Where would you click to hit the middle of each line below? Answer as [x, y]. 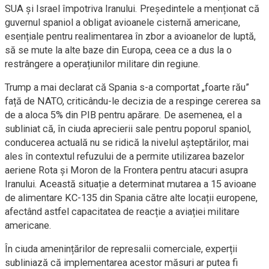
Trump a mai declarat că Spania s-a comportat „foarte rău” [127, 87]
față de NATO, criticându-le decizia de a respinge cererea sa [133, 101]
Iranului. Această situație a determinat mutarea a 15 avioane [131, 184]
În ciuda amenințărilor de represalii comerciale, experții [121, 249]
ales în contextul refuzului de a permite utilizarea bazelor [125, 156]
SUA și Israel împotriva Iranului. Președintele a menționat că [132, 9]
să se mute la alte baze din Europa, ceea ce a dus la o [118, 50]
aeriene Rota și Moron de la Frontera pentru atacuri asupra [126, 170]
